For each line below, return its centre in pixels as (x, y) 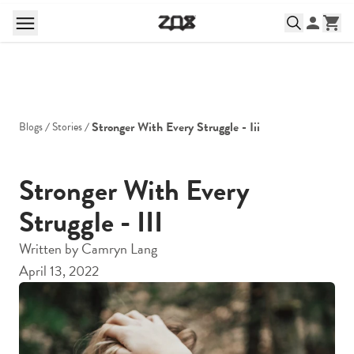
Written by (50, 249)
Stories (67, 127)
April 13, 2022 (59, 271)
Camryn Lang (119, 249)
